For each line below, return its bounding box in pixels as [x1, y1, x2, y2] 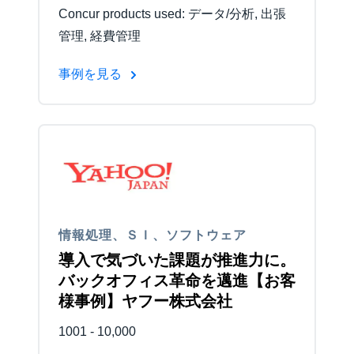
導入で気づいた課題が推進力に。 [58, 250, 296, 269]
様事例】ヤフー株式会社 [58, 292, 232, 310]
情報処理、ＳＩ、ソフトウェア [58, 228, 247, 242]
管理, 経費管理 [58, 29, 141, 43]
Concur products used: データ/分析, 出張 [58, 7, 286, 21]
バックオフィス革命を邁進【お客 [58, 271, 296, 289]
